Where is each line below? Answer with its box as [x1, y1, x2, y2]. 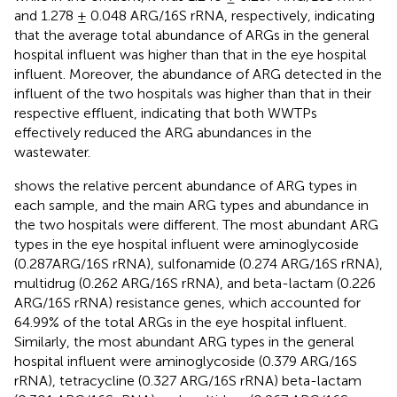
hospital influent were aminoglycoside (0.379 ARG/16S [14, 352, 357, 370]
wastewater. [14, 143, 90, 160]
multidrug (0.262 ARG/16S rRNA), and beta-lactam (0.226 [14, 274, 376, 292]
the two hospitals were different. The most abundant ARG [14, 215, 378, 233]
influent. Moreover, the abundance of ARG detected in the [14, 65, 382, 82]
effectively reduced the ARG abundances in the [14, 123, 312, 141]
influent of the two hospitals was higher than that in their [14, 84, 371, 102]
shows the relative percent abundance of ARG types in [14, 176, 357, 194]
